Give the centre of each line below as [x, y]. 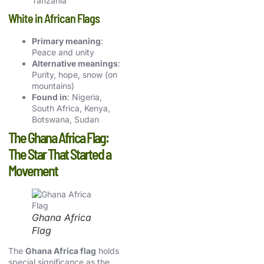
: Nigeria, [85, 97]
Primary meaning [66, 41]
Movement [33, 170]
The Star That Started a [60, 154]
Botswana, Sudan [65, 119]
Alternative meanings [75, 63]
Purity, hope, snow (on [75, 74]
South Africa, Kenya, [71, 108]
